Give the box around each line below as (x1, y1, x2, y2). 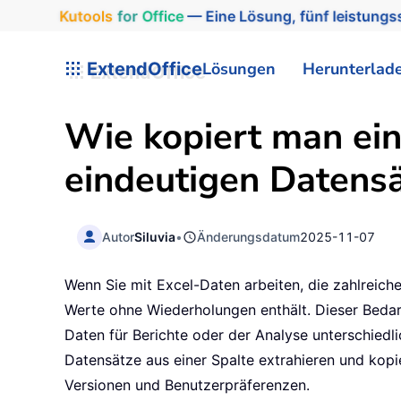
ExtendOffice (82, 57, 202, 80)
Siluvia (134, 228, 176, 244)
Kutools (55, 6, 109, 25)
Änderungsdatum (197, 228, 301, 244)
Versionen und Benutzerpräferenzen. (64, 376, 310, 395)
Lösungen (202, 57, 276, 80)
